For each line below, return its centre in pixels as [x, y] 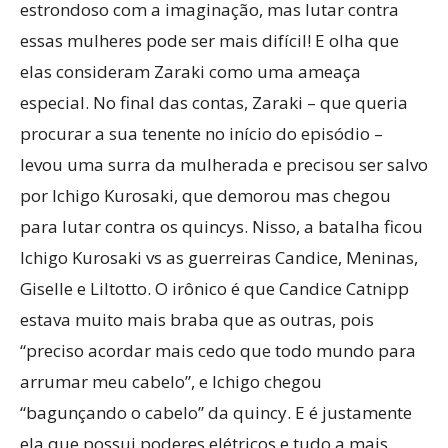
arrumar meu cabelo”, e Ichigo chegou [171, 381]
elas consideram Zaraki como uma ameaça [190, 71]
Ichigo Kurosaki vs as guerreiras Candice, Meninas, [219, 257]
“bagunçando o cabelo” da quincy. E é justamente [216, 412]
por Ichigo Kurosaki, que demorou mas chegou [205, 195]
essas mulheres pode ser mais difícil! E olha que [209, 40]
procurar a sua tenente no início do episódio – [201, 133]
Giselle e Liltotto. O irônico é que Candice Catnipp [214, 288]
